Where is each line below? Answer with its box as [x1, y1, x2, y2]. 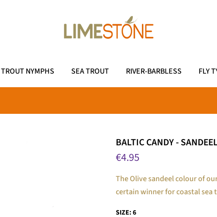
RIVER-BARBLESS [126, 66, 182, 77]
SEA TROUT [71, 66, 109, 77]
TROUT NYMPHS [1, 66, 54, 77]
